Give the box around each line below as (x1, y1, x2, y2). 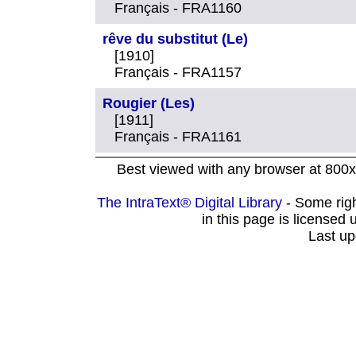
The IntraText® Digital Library (96, 195, 282, 211)
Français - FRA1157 (114, 64, 242, 80)
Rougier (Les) (103, 95, 195, 111)
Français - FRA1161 (114, 128, 242, 145)
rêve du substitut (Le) (103, 30, 248, 47)
